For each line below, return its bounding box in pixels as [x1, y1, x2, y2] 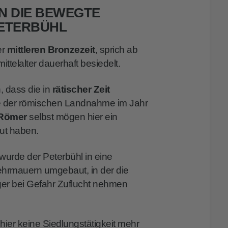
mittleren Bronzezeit [7, 44, 95, 55]
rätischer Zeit [52, 84, 110, 95]
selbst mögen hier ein [26, 111, 118, 123]
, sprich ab [95, 44, 138, 55]
